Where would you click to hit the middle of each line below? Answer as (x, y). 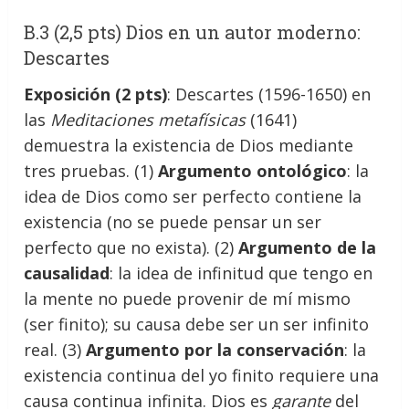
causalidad (67, 273)
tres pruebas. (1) (91, 170)
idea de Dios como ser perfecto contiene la (193, 196)
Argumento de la (308, 247)
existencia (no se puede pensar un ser (173, 221)
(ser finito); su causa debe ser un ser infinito (197, 324)
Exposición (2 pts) (96, 94)
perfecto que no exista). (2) (131, 247)
